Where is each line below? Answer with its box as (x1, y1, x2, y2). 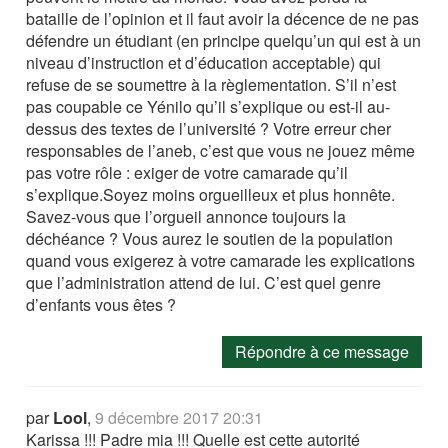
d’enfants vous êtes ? (26, 292, 177, 316)
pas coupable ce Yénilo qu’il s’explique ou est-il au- (26, 94, 391, 118)
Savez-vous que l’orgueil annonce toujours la (26, 204, 347, 228)
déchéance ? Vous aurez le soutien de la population (26, 226, 394, 250)
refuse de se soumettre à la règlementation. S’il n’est (26, 72, 397, 96)
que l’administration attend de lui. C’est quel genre (26, 270, 382, 294)
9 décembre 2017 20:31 (95, 405, 264, 429)
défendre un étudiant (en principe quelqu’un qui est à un (26, 28, 422, 52)
